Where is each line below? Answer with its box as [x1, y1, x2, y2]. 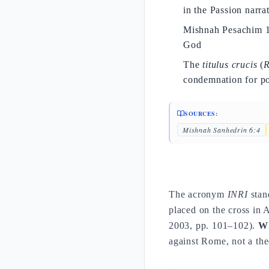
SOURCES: [184, 109, 217, 118]
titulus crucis [202, 59, 258, 70]
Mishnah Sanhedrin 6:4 [183, 125, 261, 134]
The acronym [169, 189, 228, 199]
